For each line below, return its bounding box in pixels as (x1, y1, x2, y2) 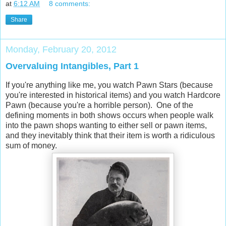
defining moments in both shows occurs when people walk (6, 111, 213, 120)
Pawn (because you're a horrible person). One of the (6, 101, 193, 110)
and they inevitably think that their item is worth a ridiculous (6, 131, 215, 140)
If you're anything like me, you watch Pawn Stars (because (6, 81, 213, 90)
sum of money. (6, 141, 57, 150)
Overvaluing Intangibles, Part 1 (6, 61, 139, 72)
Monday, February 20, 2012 (6, 44, 117, 55)
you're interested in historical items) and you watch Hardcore (6, 91, 220, 100)
